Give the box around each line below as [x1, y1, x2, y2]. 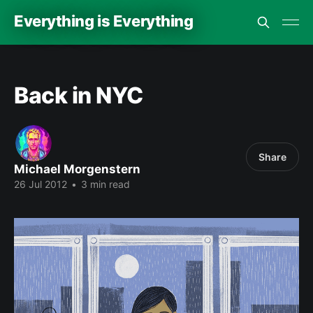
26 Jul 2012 [14, 178, 67, 190]
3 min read [78, 178, 130, 190]
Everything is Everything [14, 11, 194, 30]
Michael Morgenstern [14, 162, 140, 176]
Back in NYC [14, 82, 143, 109]
